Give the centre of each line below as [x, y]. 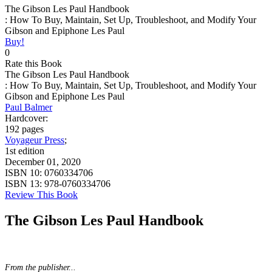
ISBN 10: [25, 173]
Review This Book [41, 195]
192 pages [24, 129]
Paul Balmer [29, 107]
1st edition [25, 151]
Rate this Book [33, 64]
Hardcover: [26, 118]
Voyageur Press [35, 140]
